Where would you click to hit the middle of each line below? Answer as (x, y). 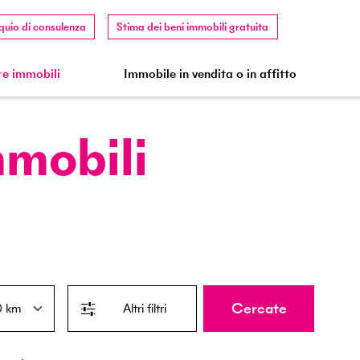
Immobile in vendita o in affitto (210, 74)
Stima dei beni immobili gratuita (193, 27)
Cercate (259, 308)
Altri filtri (145, 308)
